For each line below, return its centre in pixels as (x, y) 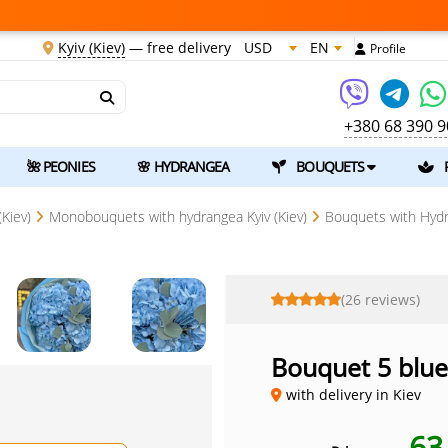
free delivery (188, 47)
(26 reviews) (380, 299)
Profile (387, 48)
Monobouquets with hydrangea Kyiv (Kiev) (178, 216)
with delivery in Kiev (351, 394)
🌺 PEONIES (60, 166)
